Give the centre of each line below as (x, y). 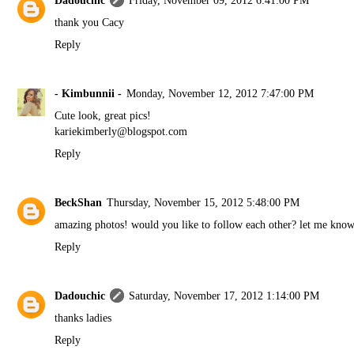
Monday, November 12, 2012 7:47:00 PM (220, 94)
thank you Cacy (90, 23)
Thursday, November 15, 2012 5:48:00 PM (203, 203)
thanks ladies (83, 318)
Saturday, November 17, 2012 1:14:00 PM (224, 296)
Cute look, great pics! (103, 116)
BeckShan (79, 203)
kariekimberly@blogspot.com (121, 132)
